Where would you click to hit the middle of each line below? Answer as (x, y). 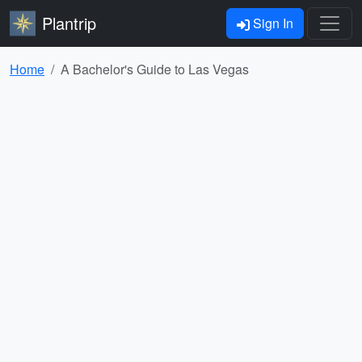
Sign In (271, 23)
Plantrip (69, 23)
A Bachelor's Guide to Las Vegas (155, 69)
